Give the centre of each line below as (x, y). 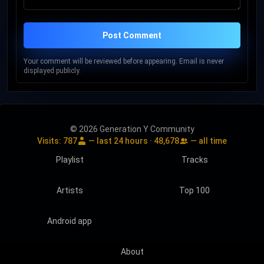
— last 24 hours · (120, 141)
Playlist (70, 160)
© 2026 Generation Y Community (132, 129)
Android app (70, 221)
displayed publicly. (52, 71)
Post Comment (132, 35)
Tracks (194, 160)
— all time (208, 141)
